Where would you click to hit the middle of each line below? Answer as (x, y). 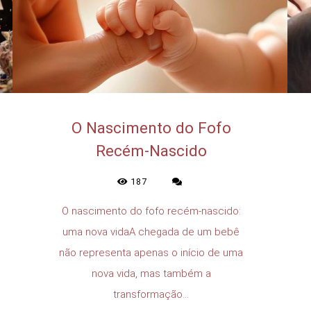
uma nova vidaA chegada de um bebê (151, 232)
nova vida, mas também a (151, 273)
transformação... (151, 294)
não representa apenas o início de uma (151, 252)
